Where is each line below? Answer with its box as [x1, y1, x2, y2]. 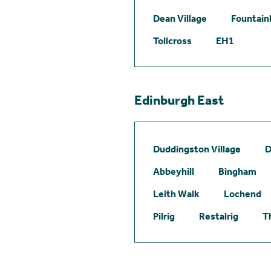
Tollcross [153, 34, 192, 47]
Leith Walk [153, 188, 200, 200]
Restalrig [199, 210, 238, 222]
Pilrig [153, 210, 175, 222]
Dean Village [153, 12, 207, 24]
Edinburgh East [134, 92, 224, 108]
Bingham [218, 165, 256, 177]
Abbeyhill [153, 165, 194, 177]
